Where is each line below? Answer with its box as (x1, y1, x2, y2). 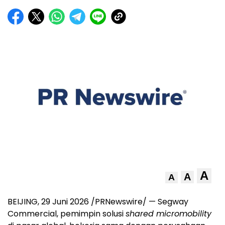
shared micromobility (126, 208, 211, 220)
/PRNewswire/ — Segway (89, 196, 188, 208)
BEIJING (8, 196, 38, 208)
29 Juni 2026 (41, 196, 89, 208)
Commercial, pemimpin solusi (8, 208, 126, 220)
